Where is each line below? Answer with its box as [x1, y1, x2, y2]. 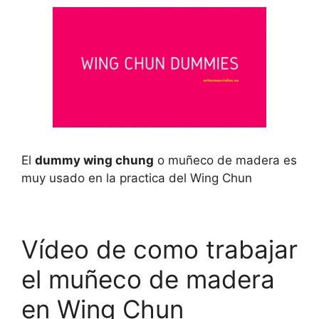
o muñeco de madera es [154, 153, 297, 167]
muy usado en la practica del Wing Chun [21, 171, 252, 185]
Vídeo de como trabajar [21, 234, 298, 264]
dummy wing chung [35, 153, 154, 167]
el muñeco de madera [21, 263, 275, 294]
